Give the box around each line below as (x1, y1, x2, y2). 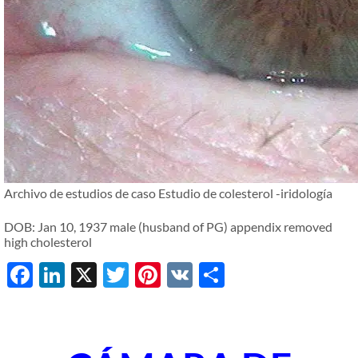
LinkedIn (65, 259, 161, 290)
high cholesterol (4, 234, 92, 249)
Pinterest (161, 259, 265, 290)
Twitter (129, 259, 212, 290)
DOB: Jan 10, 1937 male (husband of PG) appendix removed (4, 219, 332, 234)
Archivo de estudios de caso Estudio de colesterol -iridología (4, 185, 332, 201)
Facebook (33, 259, 142, 290)
